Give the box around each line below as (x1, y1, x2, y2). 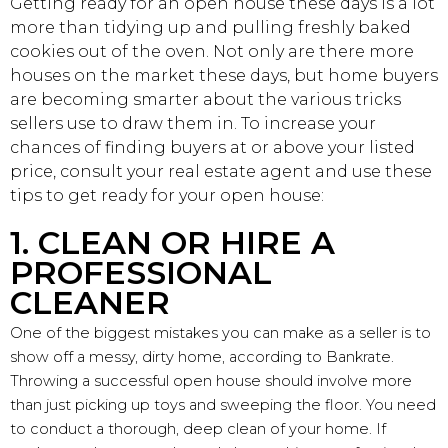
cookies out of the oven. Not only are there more (10, 41, 414, 61)
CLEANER (10, 282, 170, 322)
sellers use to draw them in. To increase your (10, 113, 376, 133)
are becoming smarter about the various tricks (10, 89, 401, 109)
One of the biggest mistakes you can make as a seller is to (10, 323, 431, 342)
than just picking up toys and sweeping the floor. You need (10, 395, 436, 414)
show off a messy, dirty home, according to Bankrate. (10, 347, 394, 366)
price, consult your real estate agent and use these (10, 161, 432, 181)
